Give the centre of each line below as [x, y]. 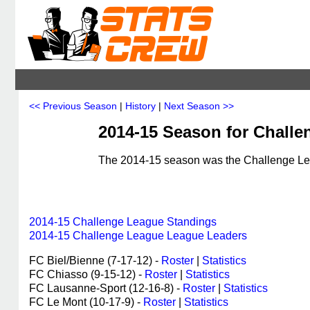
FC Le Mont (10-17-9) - [86, 302]
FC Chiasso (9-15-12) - [87, 274]
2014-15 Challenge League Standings [123, 222]
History [140, 106]
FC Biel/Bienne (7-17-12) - [95, 261]
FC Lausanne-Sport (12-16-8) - [106, 288]
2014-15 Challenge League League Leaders [138, 236]
